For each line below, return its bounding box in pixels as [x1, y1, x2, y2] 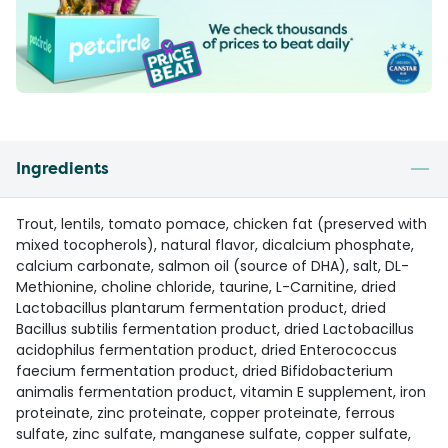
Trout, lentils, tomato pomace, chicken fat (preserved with [16, 214, 427, 235]
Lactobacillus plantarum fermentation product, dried [16, 298, 386, 319]
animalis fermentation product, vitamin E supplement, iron [16, 382, 426, 403]
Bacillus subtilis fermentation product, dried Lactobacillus [16, 319, 414, 340]
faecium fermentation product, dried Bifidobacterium [16, 361, 393, 382]
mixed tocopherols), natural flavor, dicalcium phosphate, [16, 235, 414, 256]
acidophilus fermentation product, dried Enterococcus [16, 340, 397, 361]
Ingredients [16, 158, 109, 180]
